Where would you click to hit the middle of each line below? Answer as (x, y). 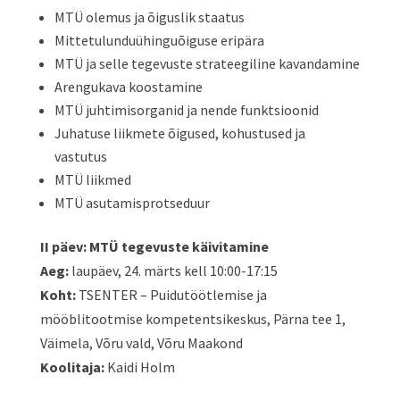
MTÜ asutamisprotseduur (132, 203)
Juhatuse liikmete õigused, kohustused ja (179, 133)
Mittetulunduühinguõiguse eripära (159, 40)
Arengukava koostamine (128, 87)
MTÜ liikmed (92, 179)
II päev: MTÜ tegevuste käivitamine (154, 246)
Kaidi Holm (139, 367)
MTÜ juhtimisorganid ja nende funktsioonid (186, 110)
